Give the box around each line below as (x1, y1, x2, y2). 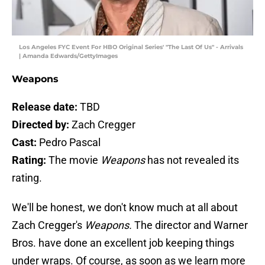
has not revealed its (147, 154, 239, 167)
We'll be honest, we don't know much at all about (12, 201, 238, 214)
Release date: (12, 101, 80, 114)
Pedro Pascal (39, 136, 101, 149)
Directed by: (12, 118, 72, 131)
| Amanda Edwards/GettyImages (19, 52, 118, 60)
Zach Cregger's (12, 219, 85, 232)
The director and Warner (134, 219, 248, 232)
